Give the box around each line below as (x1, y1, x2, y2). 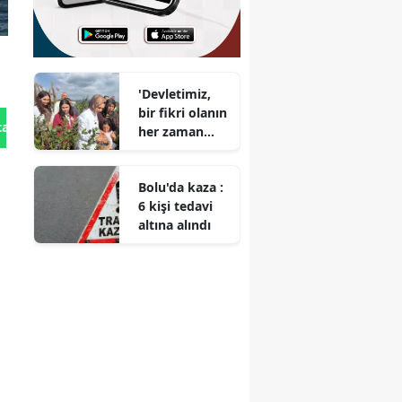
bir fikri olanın (138, 103, 228, 121)
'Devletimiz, (138, 84, 212, 102)
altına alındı (138, 215, 212, 233)
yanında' (138, 141, 192, 159)
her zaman (138, 122, 205, 140)
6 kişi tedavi (138, 197, 214, 214)
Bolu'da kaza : (138, 178, 224, 196)
